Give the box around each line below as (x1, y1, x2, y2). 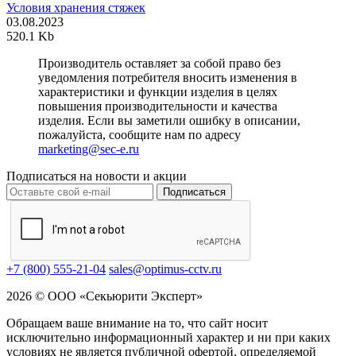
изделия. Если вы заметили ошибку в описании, (38, 114, 300, 128)
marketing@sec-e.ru (38, 142, 139, 157)
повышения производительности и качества (38, 99, 277, 114)
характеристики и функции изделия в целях (38, 85, 277, 99)
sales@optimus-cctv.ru (109, 262, 222, 277)
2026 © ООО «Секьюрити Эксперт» (6, 289, 203, 304)
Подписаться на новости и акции (6, 169, 187, 184)
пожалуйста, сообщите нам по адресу (38, 128, 241, 142)
